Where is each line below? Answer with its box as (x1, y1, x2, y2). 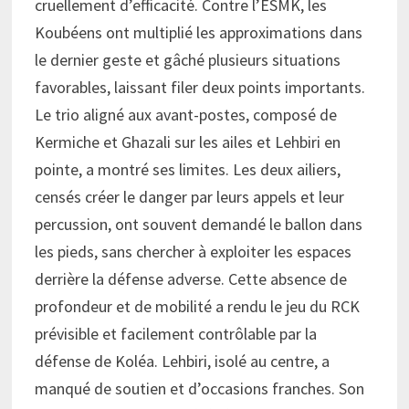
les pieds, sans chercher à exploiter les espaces (34, 240, 351, 262)
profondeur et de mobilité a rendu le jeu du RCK (34, 295, 360, 317)
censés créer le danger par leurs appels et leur (34, 185, 344, 207)
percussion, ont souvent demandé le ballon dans (34, 213, 362, 235)
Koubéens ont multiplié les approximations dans (34, 21, 362, 43)
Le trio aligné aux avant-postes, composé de (34, 103, 337, 125)
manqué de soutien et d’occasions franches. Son (34, 377, 364, 399)
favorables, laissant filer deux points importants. (34, 76, 365, 98)
